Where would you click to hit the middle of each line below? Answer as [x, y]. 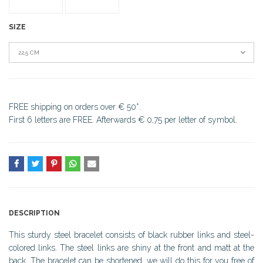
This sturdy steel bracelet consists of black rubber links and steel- [131, 235]
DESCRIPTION [34, 213]
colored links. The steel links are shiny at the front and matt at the [131, 247]
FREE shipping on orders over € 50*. [75, 107]
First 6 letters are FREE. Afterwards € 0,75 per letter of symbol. [123, 119]
